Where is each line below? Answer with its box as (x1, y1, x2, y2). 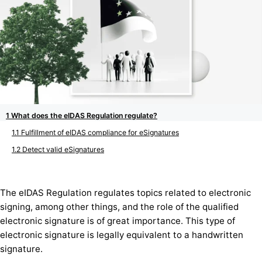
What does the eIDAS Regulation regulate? (11, 111, 157, 120)
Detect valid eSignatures (22, 145, 104, 154)
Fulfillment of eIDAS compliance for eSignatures (21, 128, 179, 137)
